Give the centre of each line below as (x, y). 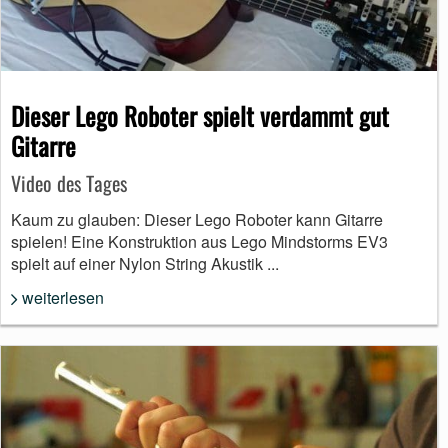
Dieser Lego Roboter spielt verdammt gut (200, 115)
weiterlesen (63, 298)
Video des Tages (69, 182)
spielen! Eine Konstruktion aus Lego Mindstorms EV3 (199, 241)
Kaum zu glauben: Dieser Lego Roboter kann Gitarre (197, 219)
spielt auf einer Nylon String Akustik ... (145, 263)
